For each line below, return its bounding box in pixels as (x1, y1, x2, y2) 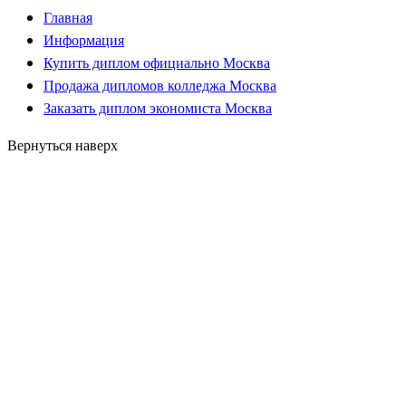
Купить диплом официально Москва (43, 52, 270, 73)
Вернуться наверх (7, 134, 118, 156)
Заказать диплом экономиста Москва (43, 97, 272, 119)
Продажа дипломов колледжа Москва (43, 74, 276, 96)
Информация (43, 29, 124, 51)
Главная (43, 6, 92, 28)
